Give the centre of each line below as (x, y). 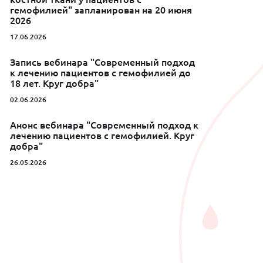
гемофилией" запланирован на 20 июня (101, 10)
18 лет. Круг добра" (55, 84)
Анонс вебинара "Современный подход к (104, 125)
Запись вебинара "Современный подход (103, 63)
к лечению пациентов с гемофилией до (101, 73)
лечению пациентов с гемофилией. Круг (102, 136)
